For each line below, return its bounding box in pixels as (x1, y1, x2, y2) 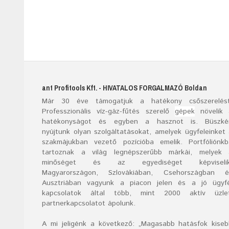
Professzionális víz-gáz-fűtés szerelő (42, 106, 175, 117)
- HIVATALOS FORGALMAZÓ (97, 83, 185, 93)
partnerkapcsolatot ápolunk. (42, 198, 135, 209)
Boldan (185, 83, 207, 93)
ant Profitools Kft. (42, 83, 97, 93)
